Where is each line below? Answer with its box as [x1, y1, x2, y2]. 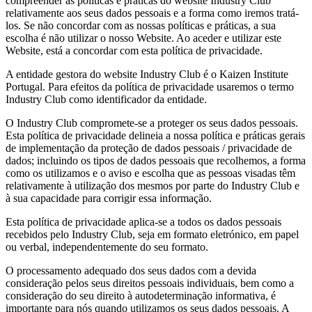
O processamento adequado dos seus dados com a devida [6, 264, 256, 276]
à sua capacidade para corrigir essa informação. [6, 192, 212, 204]
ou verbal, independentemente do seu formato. [6, 240, 208, 253]
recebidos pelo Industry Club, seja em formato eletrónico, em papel [6, 228, 299, 240]
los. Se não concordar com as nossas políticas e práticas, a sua [6, 19, 276, 31]
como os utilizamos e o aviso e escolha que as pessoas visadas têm [6, 166, 295, 179]
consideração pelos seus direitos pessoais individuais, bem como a [6, 276, 294, 289]
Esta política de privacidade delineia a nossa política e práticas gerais [6, 129, 305, 141]
